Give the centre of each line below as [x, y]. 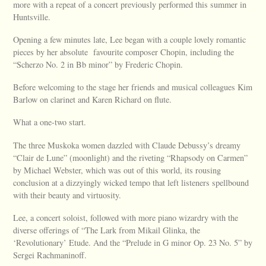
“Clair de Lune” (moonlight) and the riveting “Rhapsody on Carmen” [131, 157]
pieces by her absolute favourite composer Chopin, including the [124, 52]
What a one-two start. [50, 122]
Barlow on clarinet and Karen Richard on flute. [93, 100]
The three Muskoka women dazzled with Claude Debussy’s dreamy [127, 145]
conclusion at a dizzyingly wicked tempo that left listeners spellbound [131, 182]
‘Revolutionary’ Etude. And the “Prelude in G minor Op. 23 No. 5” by [133, 242]
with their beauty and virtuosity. [67, 195]
